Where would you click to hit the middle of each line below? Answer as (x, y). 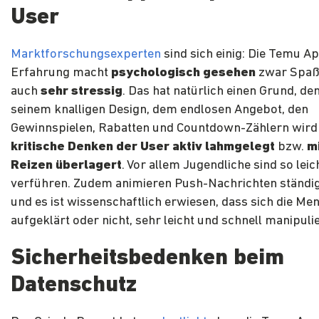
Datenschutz (74, 286)
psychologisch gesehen (183, 73)
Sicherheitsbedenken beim (147, 259)
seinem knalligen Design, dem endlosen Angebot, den (159, 110)
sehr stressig (82, 92)
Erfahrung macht (61, 73)
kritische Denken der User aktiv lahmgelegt (143, 147)
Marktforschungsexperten (86, 55)
